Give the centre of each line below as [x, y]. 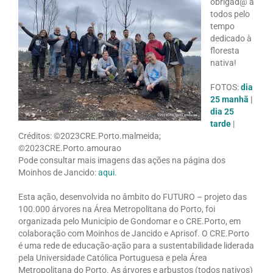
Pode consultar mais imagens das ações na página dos [122, 160]
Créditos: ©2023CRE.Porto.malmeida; [89, 136]
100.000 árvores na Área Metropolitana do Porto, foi [116, 209]
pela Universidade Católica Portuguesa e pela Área [112, 257]
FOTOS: [225, 87]
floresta [225, 50]
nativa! [223, 62]
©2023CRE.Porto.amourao [69, 148]
